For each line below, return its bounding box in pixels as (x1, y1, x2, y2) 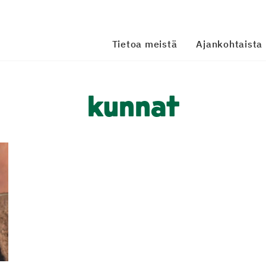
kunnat (87, 94, 179, 124)
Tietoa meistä (112, 38, 178, 50)
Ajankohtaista (196, 38, 262, 50)
